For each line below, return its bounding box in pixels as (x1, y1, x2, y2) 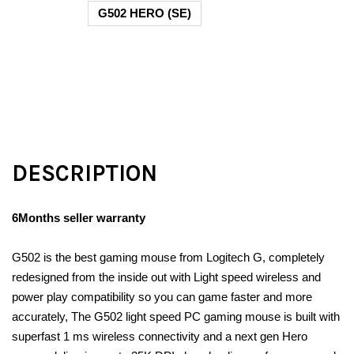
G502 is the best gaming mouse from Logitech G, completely (12, 250, 325, 264)
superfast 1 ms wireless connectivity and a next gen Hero (12, 329, 307, 343)
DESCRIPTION (12, 159, 157, 186)
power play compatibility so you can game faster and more (12, 289, 312, 303)
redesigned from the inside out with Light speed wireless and (12, 269, 321, 284)
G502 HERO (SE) (98, 6, 191, 20)
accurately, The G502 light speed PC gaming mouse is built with (12, 309, 340, 323)
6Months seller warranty (12, 210, 145, 224)
